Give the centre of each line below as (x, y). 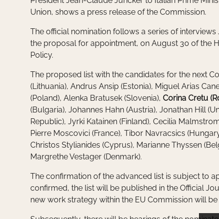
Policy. (42, 55)
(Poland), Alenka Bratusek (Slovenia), (97, 98)
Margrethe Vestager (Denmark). (86, 156)
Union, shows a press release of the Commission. (118, 12)
